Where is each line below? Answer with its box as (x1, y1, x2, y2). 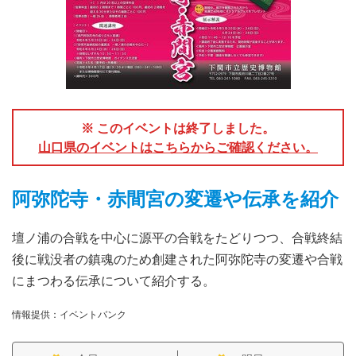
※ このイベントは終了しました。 (81, 118, 275, 137)
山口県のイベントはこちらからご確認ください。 (38, 137, 318, 156)
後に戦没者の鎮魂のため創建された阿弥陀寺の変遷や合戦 (12, 250, 342, 268)
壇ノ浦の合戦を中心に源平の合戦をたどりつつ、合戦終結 (12, 228, 342, 246)
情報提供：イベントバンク (12, 307, 126, 321)
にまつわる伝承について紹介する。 (12, 271, 215, 289)
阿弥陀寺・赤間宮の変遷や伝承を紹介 (12, 184, 339, 211)
